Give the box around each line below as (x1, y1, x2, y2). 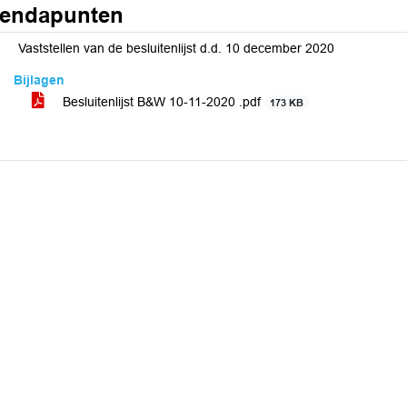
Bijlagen (14, 73, 65, 87)
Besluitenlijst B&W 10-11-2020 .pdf (59, 94, 264, 109)
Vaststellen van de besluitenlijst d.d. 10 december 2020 (18, 41, 334, 55)
